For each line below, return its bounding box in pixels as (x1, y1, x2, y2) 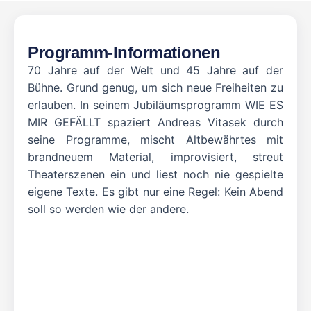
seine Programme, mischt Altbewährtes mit (28, 133, 283, 147)
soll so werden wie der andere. (28, 202, 189, 217)
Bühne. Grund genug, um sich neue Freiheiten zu (28, 81, 283, 95)
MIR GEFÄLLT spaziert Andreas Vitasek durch (28, 115, 283, 130)
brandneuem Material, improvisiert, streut (28, 150, 283, 165)
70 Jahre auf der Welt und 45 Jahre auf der (28, 63, 283, 78)
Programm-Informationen (28, 43, 221, 62)
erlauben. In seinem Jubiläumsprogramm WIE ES (28, 98, 283, 112)
